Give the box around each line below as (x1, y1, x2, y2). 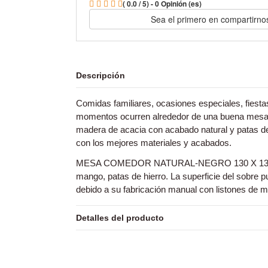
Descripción (76, 70, 125, 80)
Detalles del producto (76, 212, 164, 223)
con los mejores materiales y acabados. (76, 137, 234, 148)
